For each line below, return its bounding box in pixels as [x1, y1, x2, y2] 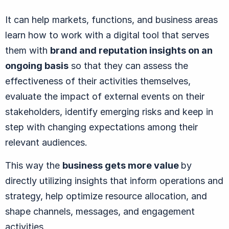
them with [5, 44, 50, 56]
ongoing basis [5, 60, 68, 71]
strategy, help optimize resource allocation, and [5, 190, 207, 201]
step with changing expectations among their [5, 121, 198, 132]
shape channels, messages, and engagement [5, 205, 195, 217]
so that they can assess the [68, 60, 188, 71]
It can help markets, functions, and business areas [5, 14, 218, 25]
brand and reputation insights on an [50, 44, 213, 56]
